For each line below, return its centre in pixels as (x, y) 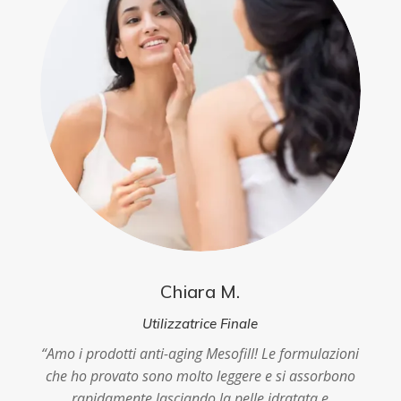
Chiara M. (200, 291)
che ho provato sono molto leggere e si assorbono (200, 375)
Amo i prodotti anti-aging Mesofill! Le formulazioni (203, 353)
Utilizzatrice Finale (200, 323)
